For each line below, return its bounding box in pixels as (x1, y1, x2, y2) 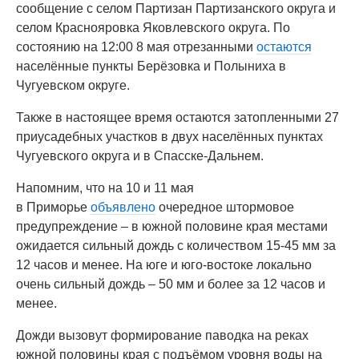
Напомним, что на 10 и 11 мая (16, 181, 194, 195)
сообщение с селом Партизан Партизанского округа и (16, 2, 336, 15)
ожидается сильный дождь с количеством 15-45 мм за (16, 239, 336, 252)
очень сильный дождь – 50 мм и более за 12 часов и (16, 277, 325, 291)
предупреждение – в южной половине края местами (16, 220, 328, 233)
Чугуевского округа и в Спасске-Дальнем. (16, 149, 264, 163)
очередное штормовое (155, 200, 294, 214)
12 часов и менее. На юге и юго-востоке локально (16, 258, 312, 272)
